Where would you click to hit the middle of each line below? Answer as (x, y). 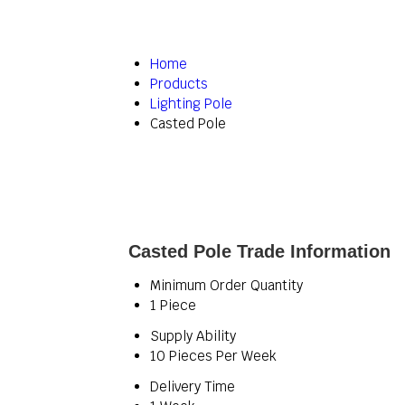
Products (179, 84)
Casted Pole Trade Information (259, 251)
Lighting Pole (191, 104)
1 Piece (173, 305)
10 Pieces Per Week (213, 356)
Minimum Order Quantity (226, 285)
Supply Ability (193, 336)
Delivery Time (193, 386)
